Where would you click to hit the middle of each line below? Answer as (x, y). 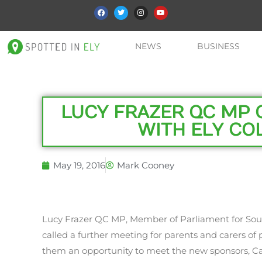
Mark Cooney (146, 166)
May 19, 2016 (79, 166)
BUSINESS (219, 46)
